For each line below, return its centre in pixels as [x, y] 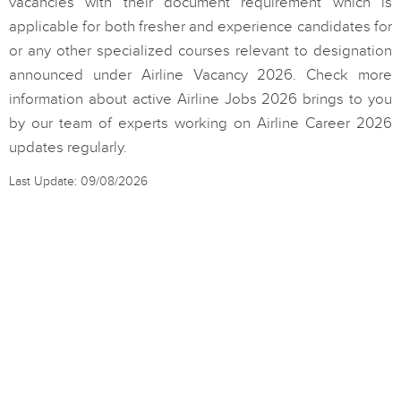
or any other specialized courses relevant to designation [200, 51]
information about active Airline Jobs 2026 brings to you [200, 99]
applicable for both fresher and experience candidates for [200, 27]
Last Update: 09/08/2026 [78, 181]
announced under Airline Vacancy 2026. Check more [200, 75]
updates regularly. [68, 148]
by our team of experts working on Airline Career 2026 [200, 124]
